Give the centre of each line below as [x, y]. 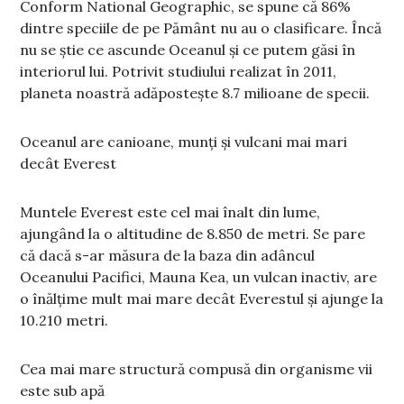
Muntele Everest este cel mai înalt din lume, [170, 212]
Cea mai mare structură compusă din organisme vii [197, 369]
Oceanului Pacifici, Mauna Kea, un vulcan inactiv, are [199, 277]
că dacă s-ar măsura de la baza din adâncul [168, 256]
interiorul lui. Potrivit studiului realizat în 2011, [179, 72]
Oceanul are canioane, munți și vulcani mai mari [184, 142]
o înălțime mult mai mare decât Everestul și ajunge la [202, 299]
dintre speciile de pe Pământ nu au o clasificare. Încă [201, 28]
